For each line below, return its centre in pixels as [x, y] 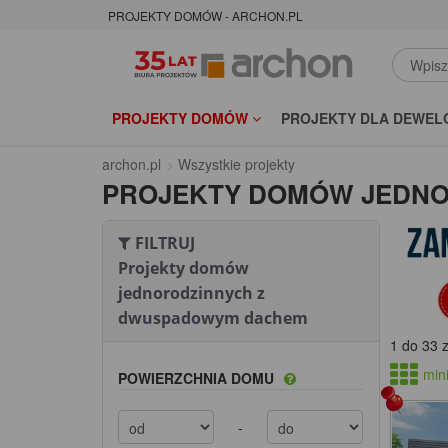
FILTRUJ [163, 243]
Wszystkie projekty [236, 164]
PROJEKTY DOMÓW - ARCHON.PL [205, 16]
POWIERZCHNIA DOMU [196, 378]
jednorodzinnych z [191, 293]
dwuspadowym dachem [213, 318]
